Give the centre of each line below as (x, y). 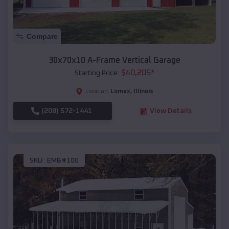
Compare (42, 37)
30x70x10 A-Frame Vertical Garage (114, 61)
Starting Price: (97, 73)
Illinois (143, 92)
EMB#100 (63, 160)
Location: (97, 92)
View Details (170, 111)
